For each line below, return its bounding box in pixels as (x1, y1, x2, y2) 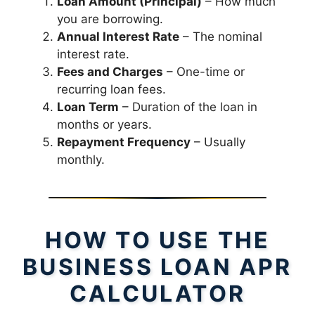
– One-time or (163, 64, 245, 79)
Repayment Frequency (57, 134, 191, 149)
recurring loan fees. (57, 82, 166, 96)
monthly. (57, 152, 105, 167)
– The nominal (179, 29, 262, 44)
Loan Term (57, 99, 119, 114)
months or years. (57, 117, 152, 131)
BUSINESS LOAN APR (22, 252, 292, 281)
